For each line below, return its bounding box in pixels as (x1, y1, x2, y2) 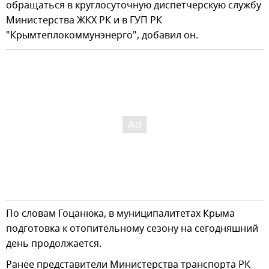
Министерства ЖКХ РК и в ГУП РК (6, 13, 162, 28)
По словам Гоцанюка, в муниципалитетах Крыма (6, 206, 235, 221)
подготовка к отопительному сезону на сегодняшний (6, 221, 258, 236)
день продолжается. (6, 236, 101, 251)
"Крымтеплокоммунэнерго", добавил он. (6, 28, 198, 43)
